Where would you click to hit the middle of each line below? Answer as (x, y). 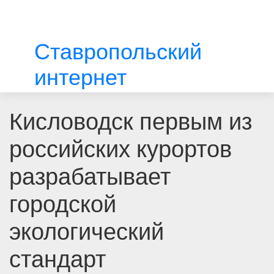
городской (63, 204)
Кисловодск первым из (131, 121)
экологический (87, 231)
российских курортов (120, 149)
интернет (80, 77)
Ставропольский (118, 52)
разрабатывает (90, 176)
